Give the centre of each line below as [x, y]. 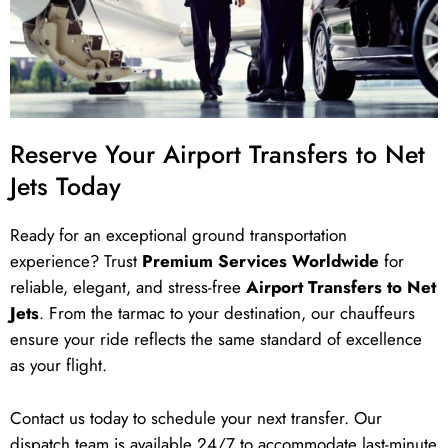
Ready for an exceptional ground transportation [178, 235]
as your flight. [58, 365]
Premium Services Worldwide [260, 261]
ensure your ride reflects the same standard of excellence [216, 339]
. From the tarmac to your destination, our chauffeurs [227, 313]
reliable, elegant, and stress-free [128, 287]
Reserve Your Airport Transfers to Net [217, 154]
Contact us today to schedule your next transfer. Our [196, 418]
